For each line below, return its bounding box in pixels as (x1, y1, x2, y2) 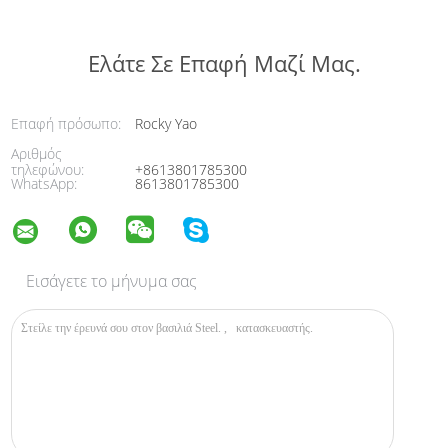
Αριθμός (11, 143, 63, 163)
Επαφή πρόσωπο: (11, 113, 122, 133)
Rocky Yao (131, 113, 198, 133)
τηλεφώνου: (11, 159, 85, 179)
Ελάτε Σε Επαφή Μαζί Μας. (87, 47, 361, 78)
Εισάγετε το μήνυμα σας (26, 269, 198, 292)
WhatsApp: (11, 173, 78, 193)
